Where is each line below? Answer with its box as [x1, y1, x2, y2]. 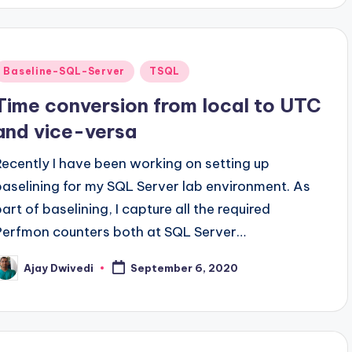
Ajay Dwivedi [24, 261, 94, 274]
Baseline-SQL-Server [3, 65, 126, 78]
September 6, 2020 [130, 262, 239, 275]
